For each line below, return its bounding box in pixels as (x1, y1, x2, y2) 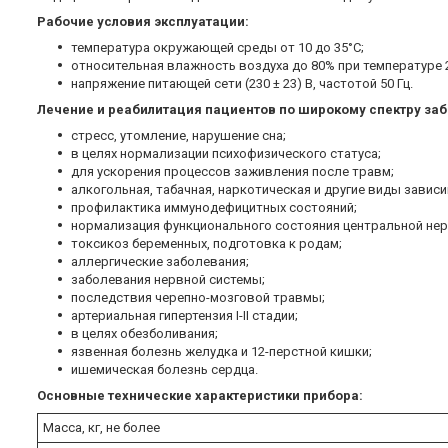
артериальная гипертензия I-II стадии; (71, 308, 298, 324)
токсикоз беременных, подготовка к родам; (71, 236, 342, 252)
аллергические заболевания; (71, 254, 249, 270)
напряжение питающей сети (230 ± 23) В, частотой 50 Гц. (71, 76, 413, 92)
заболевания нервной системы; (71, 272, 265, 288)
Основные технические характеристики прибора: (37, 388, 363, 404)
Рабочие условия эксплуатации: (37, 14, 249, 30)
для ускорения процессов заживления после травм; (71, 164, 394, 180)
